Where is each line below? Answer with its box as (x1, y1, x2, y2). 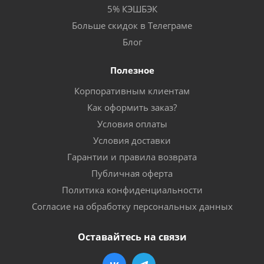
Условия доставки (93, 134, 171, 146)
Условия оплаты (97, 117, 167, 130)
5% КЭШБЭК (107, 2, 157, 15)
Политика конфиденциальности (61, 183, 203, 196)
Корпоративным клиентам (74, 84, 190, 97)
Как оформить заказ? (87, 101, 177, 113)
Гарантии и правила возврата (67, 150, 197, 163)
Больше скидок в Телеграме (72, 19, 192, 31)
